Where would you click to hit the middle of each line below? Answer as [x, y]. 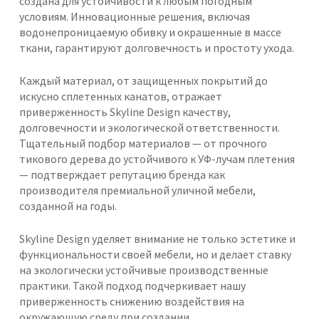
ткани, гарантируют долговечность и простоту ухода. [156, 48]
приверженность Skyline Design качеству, [125, 112]
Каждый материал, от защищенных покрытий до [143, 81]
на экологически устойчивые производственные [143, 270]
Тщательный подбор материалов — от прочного [143, 143]
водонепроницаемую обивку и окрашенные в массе [150, 32]
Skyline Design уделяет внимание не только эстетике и [157, 239]
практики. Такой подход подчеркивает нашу [132, 286]
